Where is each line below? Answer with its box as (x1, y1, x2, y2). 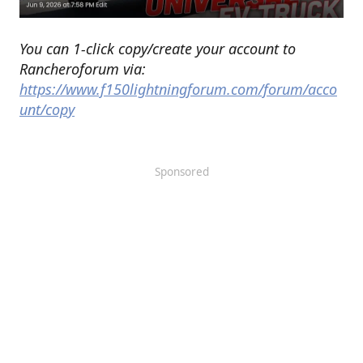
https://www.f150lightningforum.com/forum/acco (19, 79, 337, 100)
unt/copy (19, 100, 75, 120)
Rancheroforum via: (19, 59, 146, 79)
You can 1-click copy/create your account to (19, 39, 296, 59)
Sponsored (154, 164, 209, 180)
